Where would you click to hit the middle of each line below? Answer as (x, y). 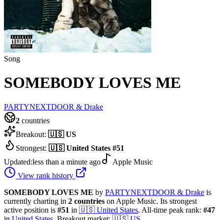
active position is (31, 210)
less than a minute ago (67, 162)
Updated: (18, 162)
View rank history (45, 175)
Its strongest (178, 201)
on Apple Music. (131, 201)
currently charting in (36, 201)
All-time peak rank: (172, 210)
